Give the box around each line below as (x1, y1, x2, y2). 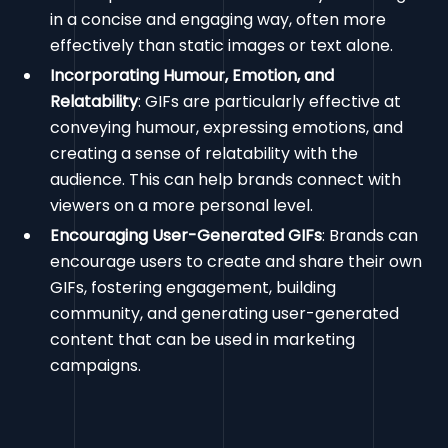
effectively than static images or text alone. (50, 34, 394, 58)
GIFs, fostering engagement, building (50, 276, 337, 300)
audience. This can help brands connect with (50, 168, 402, 192)
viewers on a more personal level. (50, 194, 314, 218)
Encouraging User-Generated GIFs (50, 224, 323, 248)
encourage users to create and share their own (50, 250, 423, 274)
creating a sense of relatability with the (50, 142, 359, 166)
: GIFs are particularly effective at (138, 90, 402, 114)
